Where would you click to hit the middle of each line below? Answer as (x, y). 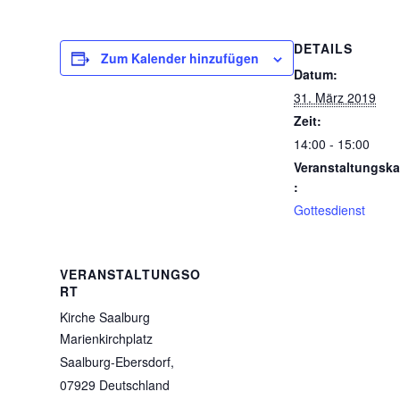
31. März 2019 (335, 97)
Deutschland (135, 385)
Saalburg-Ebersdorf (116, 362)
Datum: (316, 74)
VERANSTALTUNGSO (131, 274)
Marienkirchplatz (107, 338)
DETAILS (324, 48)
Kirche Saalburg (105, 317)
